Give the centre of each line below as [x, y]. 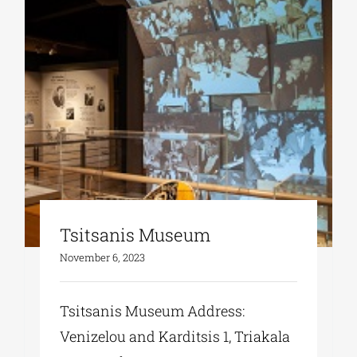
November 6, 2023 [103, 258]
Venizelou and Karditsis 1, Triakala [175, 337]
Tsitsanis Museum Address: [153, 311]
